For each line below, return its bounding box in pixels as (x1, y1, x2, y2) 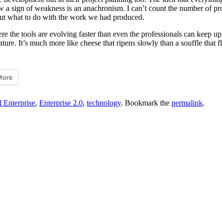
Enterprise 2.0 (39, 99, 83, 108)
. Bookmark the (121, 99, 171, 108)
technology (87, 99, 121, 108)
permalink (171, 99, 203, 108)
